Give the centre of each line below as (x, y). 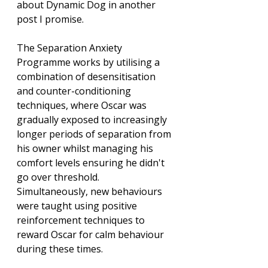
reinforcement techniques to (82, 220)
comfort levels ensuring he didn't (92, 163)
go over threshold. (59, 177)
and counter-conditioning (75, 91)
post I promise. (51, 19)
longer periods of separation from (95, 134)
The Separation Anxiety (71, 48)
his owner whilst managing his (86, 149)
